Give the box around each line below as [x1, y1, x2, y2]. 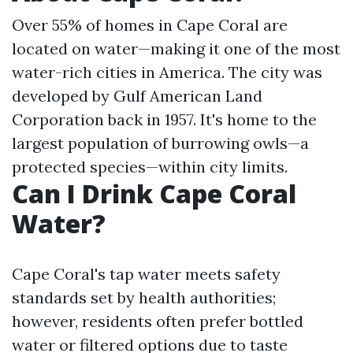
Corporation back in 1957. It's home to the [12, 110, 317, 129]
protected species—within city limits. [12, 157, 288, 176]
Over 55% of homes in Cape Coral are [12, 15, 288, 35]
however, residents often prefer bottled [12, 311, 303, 331]
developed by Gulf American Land [12, 86, 262, 106]
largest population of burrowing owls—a [12, 133, 309, 153]
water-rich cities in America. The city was [12, 62, 322, 82]
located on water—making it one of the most [12, 39, 340, 58]
